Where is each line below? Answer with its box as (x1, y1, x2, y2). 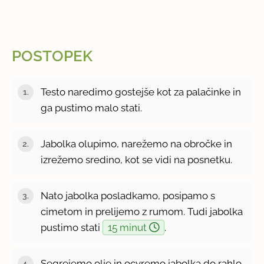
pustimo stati (41, 221, 103, 233)
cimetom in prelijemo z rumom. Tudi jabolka (41, 205, 243, 217)
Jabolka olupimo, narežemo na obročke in (41, 137, 233, 150)
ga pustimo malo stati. (41, 101, 143, 114)
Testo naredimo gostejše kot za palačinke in (41, 85, 242, 98)
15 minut (108, 221, 150, 233)
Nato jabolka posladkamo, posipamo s (41, 189, 216, 202)
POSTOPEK (12, 47, 93, 65)
